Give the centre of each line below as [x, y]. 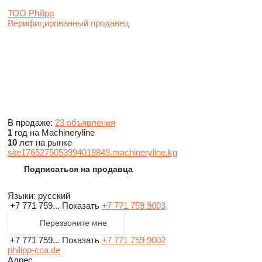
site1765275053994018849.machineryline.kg [92, 153]
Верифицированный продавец [68, 23]
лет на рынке [44, 143]
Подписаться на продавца [78, 169]
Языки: [22, 196]
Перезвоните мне [73, 223]
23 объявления [85, 123]
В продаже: [31, 123]
